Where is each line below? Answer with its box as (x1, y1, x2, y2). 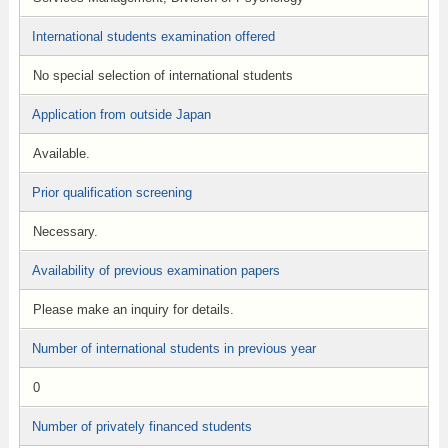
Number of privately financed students (31, 419, 252, 434)
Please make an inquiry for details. (32, 302, 234, 317)
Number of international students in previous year (31, 341, 316, 356)
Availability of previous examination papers (31, 263, 280, 278)
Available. (32, 146, 90, 161)
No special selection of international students (32, 68, 293, 83)
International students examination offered (31, 29, 275, 44)
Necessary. (32, 224, 98, 239)
